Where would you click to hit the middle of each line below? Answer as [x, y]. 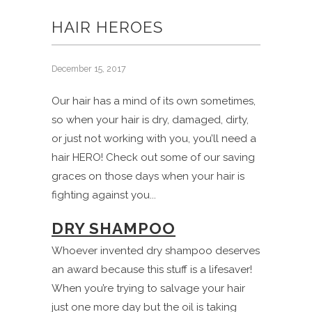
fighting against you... [104, 195]
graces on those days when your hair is [148, 176]
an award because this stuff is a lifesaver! [152, 269]
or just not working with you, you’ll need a [154, 138]
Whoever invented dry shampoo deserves [156, 250]
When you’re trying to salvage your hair [148, 288]
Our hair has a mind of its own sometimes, [154, 101]
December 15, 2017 [89, 68]
